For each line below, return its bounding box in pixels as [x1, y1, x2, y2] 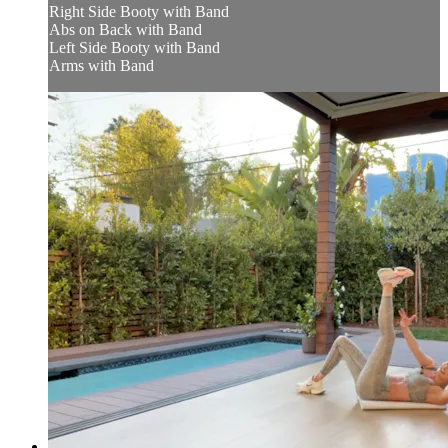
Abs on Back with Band [49, 20, 202, 38]
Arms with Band [49, 56, 154, 74]
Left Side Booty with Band [49, 38, 220, 56]
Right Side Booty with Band [49, 2, 229, 20]
